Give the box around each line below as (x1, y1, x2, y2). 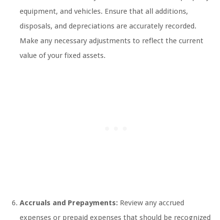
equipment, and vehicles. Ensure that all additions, (20, 7, 188, 16)
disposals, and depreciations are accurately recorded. (20, 22, 196, 31)
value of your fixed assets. (20, 51, 106, 60)
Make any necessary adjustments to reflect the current (20, 36, 203, 46)
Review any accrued (118, 198, 184, 208)
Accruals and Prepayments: (20, 198, 118, 208)
